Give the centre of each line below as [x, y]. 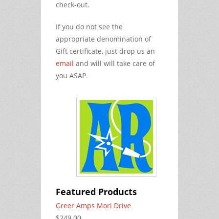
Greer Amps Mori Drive [93, 205]
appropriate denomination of [103, 39]
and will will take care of [114, 63]
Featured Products [96, 191]
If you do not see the [89, 26]
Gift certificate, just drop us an [105, 51]
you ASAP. [72, 75]
